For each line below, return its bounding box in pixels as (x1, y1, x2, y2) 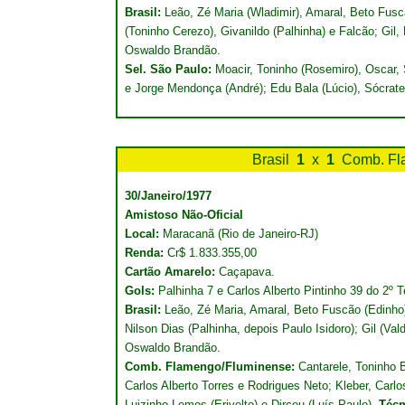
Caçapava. (215, 265, 275, 278)
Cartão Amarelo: (125, 265, 215, 278)
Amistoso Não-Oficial (125, 208, 243, 221)
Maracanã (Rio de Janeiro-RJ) (163, 227, 318, 240)
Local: (125, 227, 163, 240)
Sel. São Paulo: (125, 62, 215, 76)
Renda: (125, 246, 167, 259)
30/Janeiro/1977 (125, 189, 212, 202)
